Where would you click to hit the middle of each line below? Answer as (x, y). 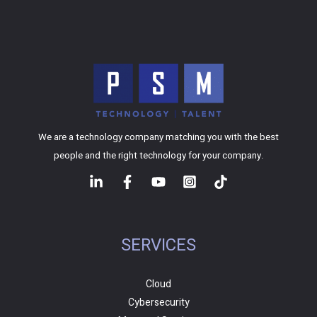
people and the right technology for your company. (158, 156)
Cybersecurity (158, 303)
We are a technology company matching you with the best (158, 138)
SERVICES (158, 246)
